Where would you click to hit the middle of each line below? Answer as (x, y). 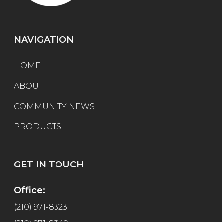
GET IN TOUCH (49, 164)
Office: (29, 190)
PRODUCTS (38, 126)
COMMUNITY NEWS (54, 106)
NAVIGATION (44, 39)
